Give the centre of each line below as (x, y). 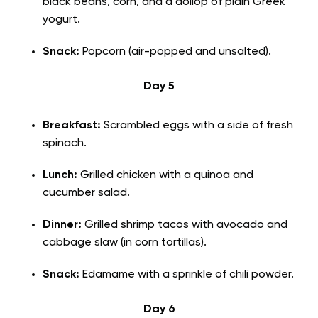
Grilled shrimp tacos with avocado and (185, 225)
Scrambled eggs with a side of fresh (197, 125)
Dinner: (62, 225)
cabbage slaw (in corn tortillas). (126, 242)
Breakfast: (72, 125)
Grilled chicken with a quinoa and (165, 175)
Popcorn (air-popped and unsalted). (177, 51)
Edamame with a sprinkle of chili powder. (188, 274)
